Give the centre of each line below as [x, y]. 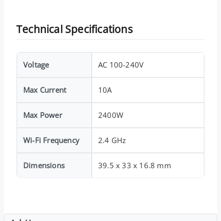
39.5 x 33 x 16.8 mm [135, 165]
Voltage [36, 64]
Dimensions [44, 165]
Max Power [43, 115]
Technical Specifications [74, 29]
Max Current [45, 90]
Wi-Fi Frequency [51, 140]
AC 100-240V [121, 64]
